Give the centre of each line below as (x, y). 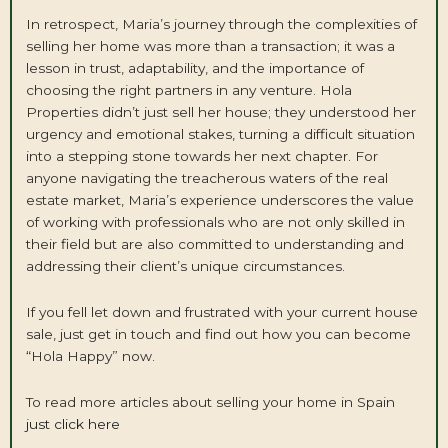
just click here (72, 423)
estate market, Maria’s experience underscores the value (219, 200)
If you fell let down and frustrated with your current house (221, 312)
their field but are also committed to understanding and (214, 244)
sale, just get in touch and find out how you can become (218, 334)
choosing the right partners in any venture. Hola (188, 90)
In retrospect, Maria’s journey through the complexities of (221, 24)
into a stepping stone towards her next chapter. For (201, 156)
